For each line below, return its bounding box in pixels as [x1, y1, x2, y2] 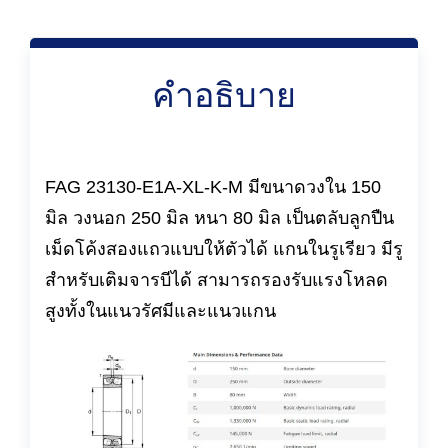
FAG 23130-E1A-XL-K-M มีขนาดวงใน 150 [45, 176, 381, 197]
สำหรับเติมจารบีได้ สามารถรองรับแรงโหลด [45, 269, 388, 290]
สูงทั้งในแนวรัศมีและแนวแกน [45, 300, 276, 321]
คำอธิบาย [152, 75, 296, 114]
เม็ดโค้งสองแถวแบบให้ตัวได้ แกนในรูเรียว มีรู [45, 238, 403, 259]
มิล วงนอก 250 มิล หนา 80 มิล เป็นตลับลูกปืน [45, 207, 394, 228]
